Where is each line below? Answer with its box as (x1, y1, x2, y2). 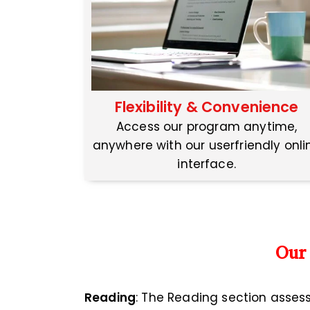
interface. (177, 156, 236, 173)
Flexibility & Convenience (114, 97, 299, 118)
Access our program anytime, (116, 118, 298, 136)
